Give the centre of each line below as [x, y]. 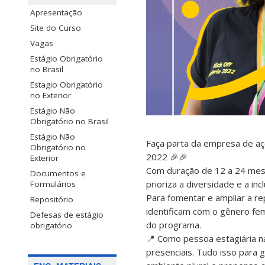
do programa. [174, 225]
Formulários [53, 184]
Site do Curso [56, 28]
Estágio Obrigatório [67, 59]
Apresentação [56, 13]
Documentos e [58, 174]
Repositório [52, 200]
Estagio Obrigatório [67, 85]
